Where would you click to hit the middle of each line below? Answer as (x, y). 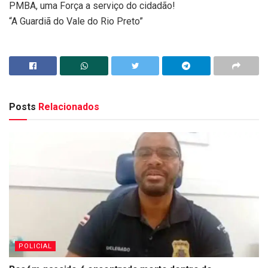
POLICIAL (35, 246)
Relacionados (68, 106)
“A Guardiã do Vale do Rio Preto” (76, 21)
